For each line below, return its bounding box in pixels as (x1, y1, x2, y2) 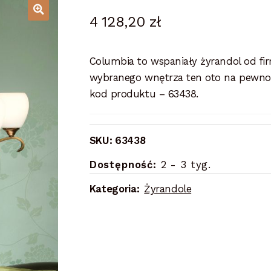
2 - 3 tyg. (156, 158, 212, 171)
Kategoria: (89, 183, 142, 195)
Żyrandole (144, 183, 192, 195)
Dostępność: (89, 158, 157, 171)
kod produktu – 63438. (89, 88, 198, 100)
